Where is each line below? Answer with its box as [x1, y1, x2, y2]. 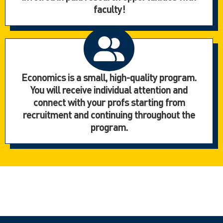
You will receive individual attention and [30, 83, 188, 97]
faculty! [93, 2, 125, 16]
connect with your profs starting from [33, 96, 185, 109]
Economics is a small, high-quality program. [21, 71, 197, 84]
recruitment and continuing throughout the [23, 108, 195, 121]
